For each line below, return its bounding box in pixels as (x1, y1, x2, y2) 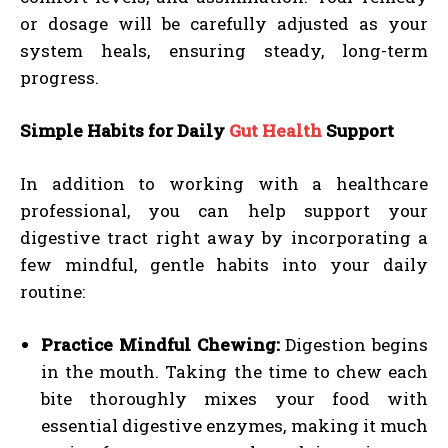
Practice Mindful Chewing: (41, 332, 280, 356)
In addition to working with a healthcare (20, 171, 428, 195)
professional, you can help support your (20, 198, 428, 222)
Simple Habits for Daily (20, 118, 225, 142)
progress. (20, 65, 99, 89)
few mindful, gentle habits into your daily (20, 252, 428, 276)
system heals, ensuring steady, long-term (20, 38, 428, 62)
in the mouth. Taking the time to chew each (41, 359, 428, 383)
